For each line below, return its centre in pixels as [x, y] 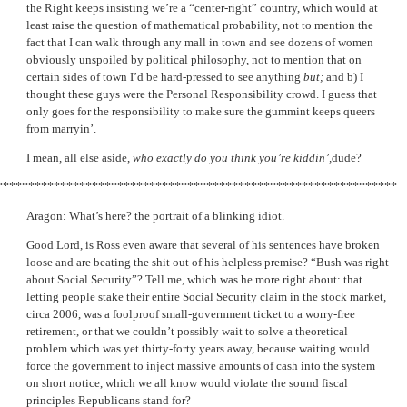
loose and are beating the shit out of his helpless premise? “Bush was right [208, 263]
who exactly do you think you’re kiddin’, [232, 157]
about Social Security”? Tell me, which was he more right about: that [194, 280]
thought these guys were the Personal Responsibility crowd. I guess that [202, 94]
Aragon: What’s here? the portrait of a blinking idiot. [155, 216]
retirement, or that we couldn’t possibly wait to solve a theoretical [187, 332]
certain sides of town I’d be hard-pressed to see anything [165, 76]
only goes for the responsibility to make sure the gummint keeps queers [201, 111]
